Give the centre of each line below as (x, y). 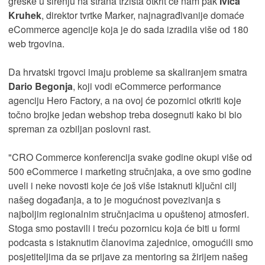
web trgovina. (36, 43)
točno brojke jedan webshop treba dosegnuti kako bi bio (125, 114)
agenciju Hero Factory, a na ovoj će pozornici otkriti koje (125, 100)
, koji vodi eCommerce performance (147, 86)
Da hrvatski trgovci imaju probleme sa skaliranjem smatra (128, 72)
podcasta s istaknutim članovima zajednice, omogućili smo (131, 242)
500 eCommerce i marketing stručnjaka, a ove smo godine (130, 171)
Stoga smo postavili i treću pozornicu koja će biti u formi (124, 228)
